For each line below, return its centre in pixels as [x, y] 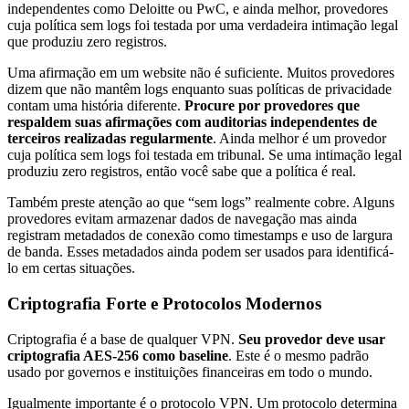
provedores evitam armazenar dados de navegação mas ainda [182, 219]
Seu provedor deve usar [312, 339]
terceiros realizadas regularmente [110, 139]
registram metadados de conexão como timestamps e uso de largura [200, 236]
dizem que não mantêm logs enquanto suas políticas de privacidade [199, 89]
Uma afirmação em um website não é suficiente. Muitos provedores [201, 73]
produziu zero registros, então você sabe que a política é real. [182, 172]
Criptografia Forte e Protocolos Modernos [164, 303]
